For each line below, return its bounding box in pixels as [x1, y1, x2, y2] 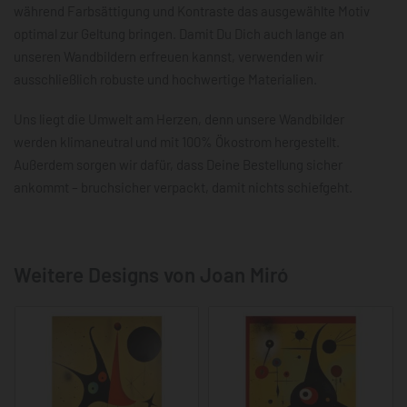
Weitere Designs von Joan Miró [14, 261, 288, 287]
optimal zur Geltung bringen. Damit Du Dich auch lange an [14, 25, 344, 43]
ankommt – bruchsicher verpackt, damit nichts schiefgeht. [14, 178, 352, 195]
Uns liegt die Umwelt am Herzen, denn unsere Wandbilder [14, 110, 344, 127]
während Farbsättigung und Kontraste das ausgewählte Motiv [14, 3, 370, 20]
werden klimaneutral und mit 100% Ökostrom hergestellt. [14, 133, 340, 150]
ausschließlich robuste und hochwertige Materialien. [14, 71, 317, 88]
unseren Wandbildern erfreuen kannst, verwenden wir [14, 48, 323, 65]
